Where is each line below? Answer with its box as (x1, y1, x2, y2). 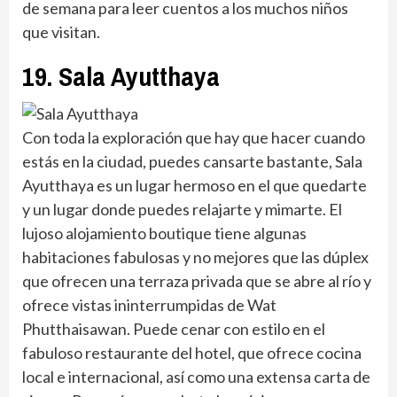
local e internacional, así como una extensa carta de (22, 367, 370, 387)
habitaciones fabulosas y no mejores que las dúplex (22, 247, 369, 268)
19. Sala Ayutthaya (22, 58, 220, 95)
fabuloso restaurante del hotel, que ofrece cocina (22, 343, 362, 363)
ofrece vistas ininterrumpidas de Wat (22, 295, 276, 315)
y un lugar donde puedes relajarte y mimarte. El (22, 199, 342, 220)
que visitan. (22, 22, 100, 43)
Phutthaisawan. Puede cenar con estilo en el (22, 319, 325, 339)
